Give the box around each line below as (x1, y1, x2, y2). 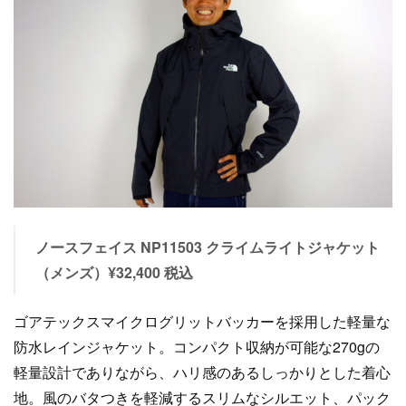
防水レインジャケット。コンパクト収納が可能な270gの (14, 336, 380, 357)
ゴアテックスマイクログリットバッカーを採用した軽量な (14, 311, 391, 332)
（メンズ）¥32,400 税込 (34, 262, 193, 283)
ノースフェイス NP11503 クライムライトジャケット (34, 237, 380, 257)
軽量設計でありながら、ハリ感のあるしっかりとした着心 (14, 362, 391, 382)
